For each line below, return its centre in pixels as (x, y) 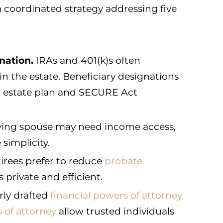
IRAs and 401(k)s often (87, 60)
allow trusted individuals (115, 211)
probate (123, 161)
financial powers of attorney (116, 195)
